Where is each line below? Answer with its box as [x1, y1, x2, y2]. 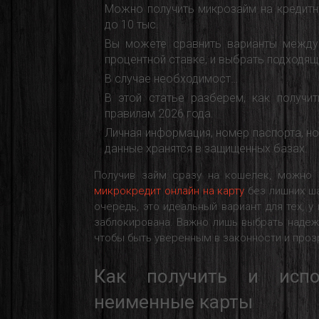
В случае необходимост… [105, 71, 238, 85]
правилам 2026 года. [105, 106, 214, 120]
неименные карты [94, 291, 253, 313]
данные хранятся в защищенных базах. [105, 141, 308, 155]
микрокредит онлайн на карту [94, 184, 245, 197]
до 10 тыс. [105, 17, 159, 31]
